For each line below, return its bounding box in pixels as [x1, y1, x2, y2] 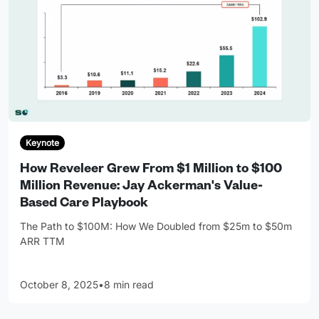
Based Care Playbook [20, 197, 148, 211]
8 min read [104, 278, 154, 291]
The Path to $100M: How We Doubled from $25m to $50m [20, 219, 292, 232]
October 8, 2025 [20, 278, 98, 291]
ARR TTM [20, 234, 65, 247]
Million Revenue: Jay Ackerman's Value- [20, 179, 263, 194]
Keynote [25, 137, 59, 148]
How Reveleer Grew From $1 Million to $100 [20, 162, 282, 177]
